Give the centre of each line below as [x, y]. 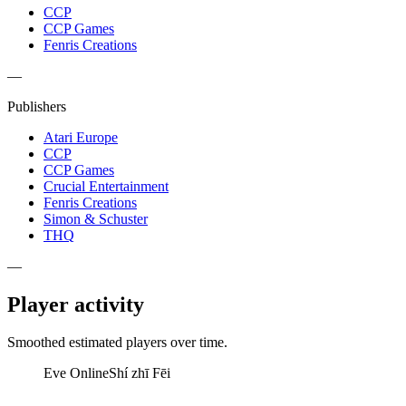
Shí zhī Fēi [140, 373]
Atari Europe [81, 137]
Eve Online [76, 373]
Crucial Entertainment [106, 186]
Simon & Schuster [96, 218]
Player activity [76, 304]
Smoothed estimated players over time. [117, 343]
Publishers [37, 106]
